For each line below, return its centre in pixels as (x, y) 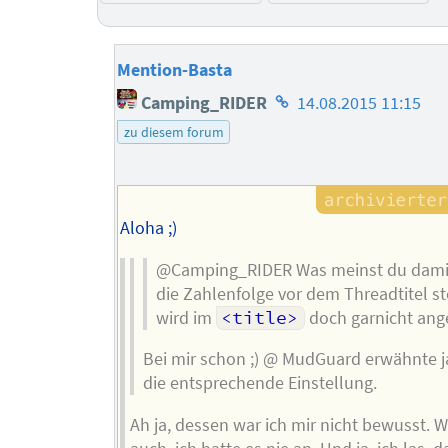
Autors (295, 152)
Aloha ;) (148, 227)
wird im (185, 317)
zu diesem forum (173, 132)
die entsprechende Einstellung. (259, 383)
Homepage (312, 96)
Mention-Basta (175, 69)
